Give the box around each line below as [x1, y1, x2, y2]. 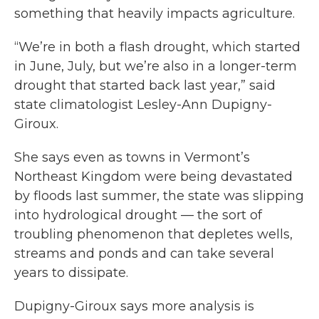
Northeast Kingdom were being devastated [14, 169, 293, 184]
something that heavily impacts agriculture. [14, 6, 295, 21]
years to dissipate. [14, 265, 128, 281]
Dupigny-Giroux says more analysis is [14, 298, 254, 314]
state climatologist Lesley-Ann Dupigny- [14, 97, 272, 113]
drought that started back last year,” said [14, 78, 276, 93]
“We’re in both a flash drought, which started [14, 39, 300, 55]
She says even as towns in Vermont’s [14, 150, 250, 165]
